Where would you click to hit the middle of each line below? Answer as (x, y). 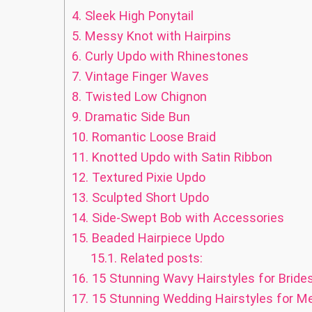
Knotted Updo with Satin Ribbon (180, 157)
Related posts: (160, 258)
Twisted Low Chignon (144, 97)
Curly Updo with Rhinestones (165, 56)
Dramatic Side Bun (136, 117)
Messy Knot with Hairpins (156, 36)
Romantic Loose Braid (152, 137)
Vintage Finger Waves (145, 77)
